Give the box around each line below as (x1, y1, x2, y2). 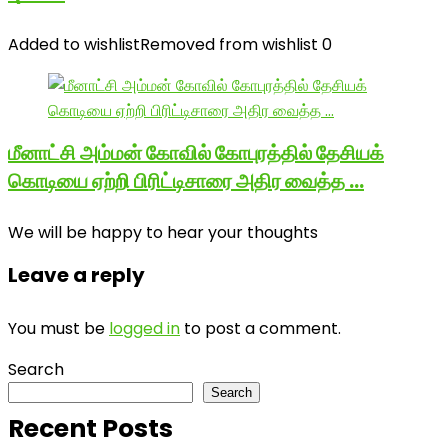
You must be (8, 317, 109, 340)
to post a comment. (180, 317, 341, 340)
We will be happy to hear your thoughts (8, 221, 318, 244)
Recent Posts (8, 411, 173, 446)
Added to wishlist (8, 33, 140, 56)
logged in (109, 317, 180, 340)
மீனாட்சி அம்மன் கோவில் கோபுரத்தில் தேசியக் (8, 139, 384, 167)
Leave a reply (8, 261, 145, 289)
